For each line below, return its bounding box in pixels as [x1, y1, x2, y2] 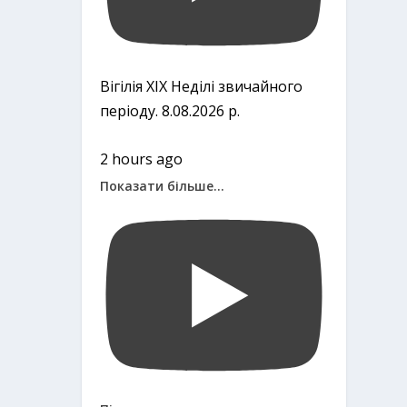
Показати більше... [100, 176, 225, 194]
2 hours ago [100, 148, 184, 169]
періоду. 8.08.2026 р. [100, 101, 241, 122]
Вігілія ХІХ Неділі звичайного [100, 76, 303, 97]
